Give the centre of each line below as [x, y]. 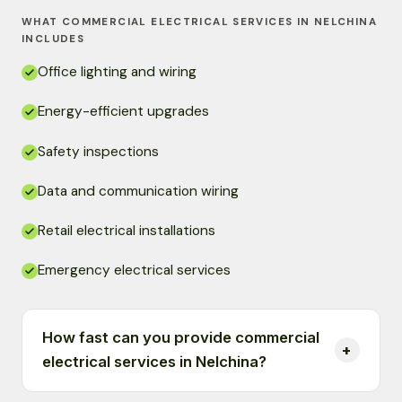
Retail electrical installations [127, 231]
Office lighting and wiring [117, 72]
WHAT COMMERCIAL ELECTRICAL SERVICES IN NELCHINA [199, 22]
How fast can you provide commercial [181, 338]
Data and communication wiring [138, 191]
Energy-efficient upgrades [123, 112]
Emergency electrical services [134, 271]
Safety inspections [98, 151]
